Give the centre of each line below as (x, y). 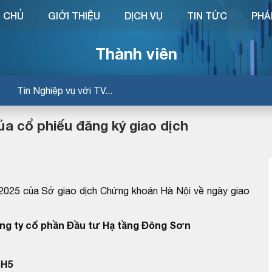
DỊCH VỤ (143, 15)
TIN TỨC (207, 15)
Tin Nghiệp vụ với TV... (65, 90)
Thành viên (136, 53)
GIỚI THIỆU (74, 15)
